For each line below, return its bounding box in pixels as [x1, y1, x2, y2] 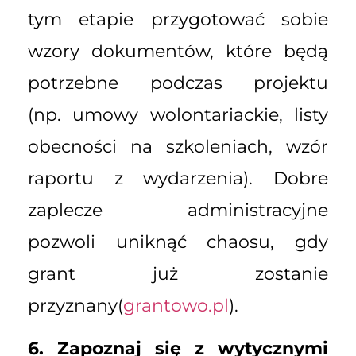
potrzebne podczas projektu [28, 72, 328, 94]
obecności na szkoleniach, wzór [28, 135, 328, 157]
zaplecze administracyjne [28, 199, 328, 221]
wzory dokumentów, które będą [28, 40, 328, 62]
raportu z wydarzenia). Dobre [28, 167, 328, 189]
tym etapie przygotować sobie [28, 8, 328, 30]
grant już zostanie [28, 262, 328, 284]
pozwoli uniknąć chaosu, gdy [28, 230, 328, 253]
